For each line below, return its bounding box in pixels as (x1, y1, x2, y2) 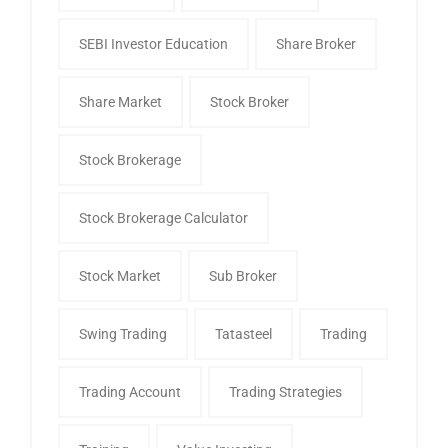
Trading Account (79, 383, 181, 400)
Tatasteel (215, 325, 272, 342)
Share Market (79, 93, 162, 110)
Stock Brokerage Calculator (79, 209, 248, 226)
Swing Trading (79, 325, 167, 342)
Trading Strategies (229, 383, 342, 400)
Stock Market (79, 267, 161, 284)
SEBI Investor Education (79, 35, 228, 52)
